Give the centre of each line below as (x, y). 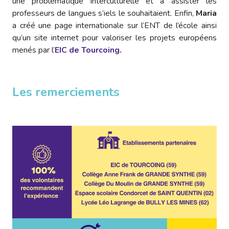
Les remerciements (66, 92)
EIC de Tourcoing (87, 50)
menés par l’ (33, 50)
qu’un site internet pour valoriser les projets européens (114, 38)
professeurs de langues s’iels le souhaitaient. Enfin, (104, 13)
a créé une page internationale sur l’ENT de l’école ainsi (114, 25)
